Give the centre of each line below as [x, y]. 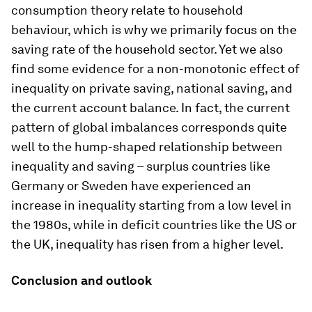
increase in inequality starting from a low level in [151, 205]
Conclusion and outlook [81, 280]
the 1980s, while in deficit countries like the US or [154, 224]
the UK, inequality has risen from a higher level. [147, 244]
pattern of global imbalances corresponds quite [149, 127]
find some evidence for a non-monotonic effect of [155, 68]
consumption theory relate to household [127, 10]
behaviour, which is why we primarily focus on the [154, 29]
